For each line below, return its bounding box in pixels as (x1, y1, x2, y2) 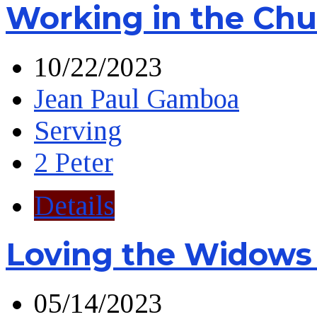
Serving (34, 115, 122, 146)
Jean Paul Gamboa (34, 83, 239, 115)
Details (34, 190, 115, 221)
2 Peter (34, 147, 113, 178)
